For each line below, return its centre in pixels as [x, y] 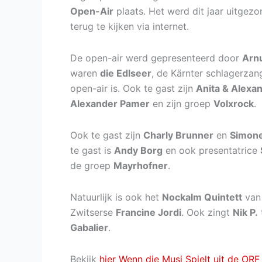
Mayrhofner [141, 166]
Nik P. [245, 213]
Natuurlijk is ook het [116, 197]
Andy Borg [138, 151]
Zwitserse [93, 213]
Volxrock [234, 104]
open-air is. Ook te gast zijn [133, 89]
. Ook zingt [207, 213]
